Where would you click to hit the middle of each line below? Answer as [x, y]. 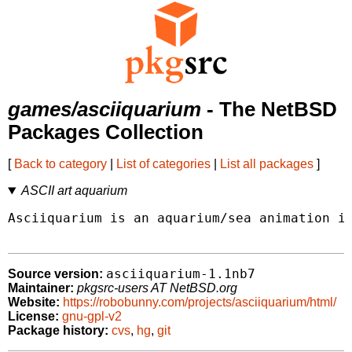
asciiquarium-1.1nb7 [181, 274]
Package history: [58, 331]
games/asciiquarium [104, 110]
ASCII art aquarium [74, 191]
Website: [34, 302]
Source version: [55, 274]
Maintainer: [41, 288]
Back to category [60, 164]
